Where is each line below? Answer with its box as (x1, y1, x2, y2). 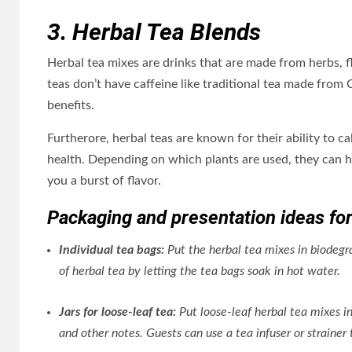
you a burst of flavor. (47, 174, 161, 187)
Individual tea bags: (59, 244, 164, 256)
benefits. (47, 99, 94, 112)
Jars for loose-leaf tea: (59, 306, 179, 318)
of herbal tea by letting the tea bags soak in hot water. (59, 265, 340, 277)
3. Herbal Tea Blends (47, 18, 261, 46)
